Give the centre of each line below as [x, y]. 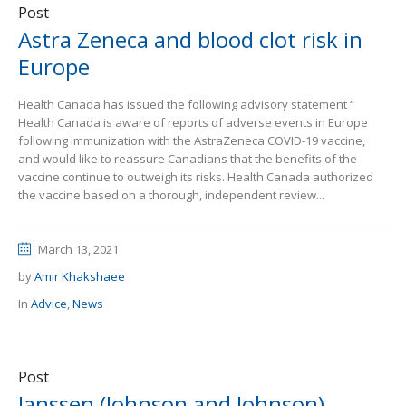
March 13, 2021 [78, 249]
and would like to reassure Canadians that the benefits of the [188, 159]
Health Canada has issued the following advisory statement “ [186, 104]
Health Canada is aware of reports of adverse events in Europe [193, 122]
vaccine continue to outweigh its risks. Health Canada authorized [196, 177]
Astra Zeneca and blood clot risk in [190, 39]
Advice [49, 304]
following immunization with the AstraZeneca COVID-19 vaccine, [192, 140]
